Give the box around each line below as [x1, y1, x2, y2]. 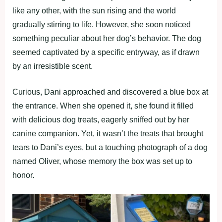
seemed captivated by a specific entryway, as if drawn [12, 48, 200, 56]
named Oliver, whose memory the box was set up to [12, 157, 192, 166]
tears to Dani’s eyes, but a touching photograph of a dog [12, 143, 208, 152]
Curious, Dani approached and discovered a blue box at [12, 88, 208, 96]
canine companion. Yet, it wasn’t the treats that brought [12, 129, 203, 138]
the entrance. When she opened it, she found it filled [12, 102, 194, 110]
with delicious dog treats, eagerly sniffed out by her [12, 115, 189, 124]
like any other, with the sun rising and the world [12, 6, 176, 15]
